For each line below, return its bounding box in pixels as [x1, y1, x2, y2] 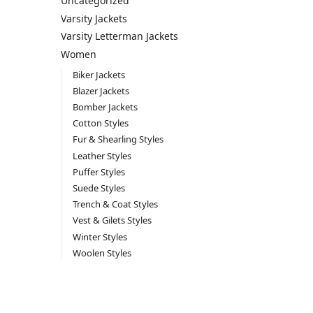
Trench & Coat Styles [72, 198, 158, 211]
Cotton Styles [72, 117, 129, 130]
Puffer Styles [72, 165, 125, 178]
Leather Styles [72, 149, 131, 162]
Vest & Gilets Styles [72, 214, 152, 227]
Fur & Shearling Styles [72, 133, 163, 146]
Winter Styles [72, 230, 127, 243]
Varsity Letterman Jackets [61, 29, 178, 43]
